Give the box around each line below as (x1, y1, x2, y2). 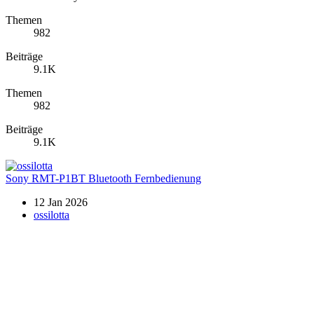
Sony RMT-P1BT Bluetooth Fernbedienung (6, 172, 201, 184)
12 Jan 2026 (34, 196, 88, 208)
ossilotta (34, 208, 69, 221)
